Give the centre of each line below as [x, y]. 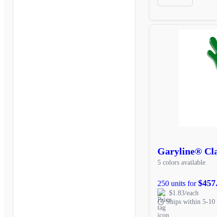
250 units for [178, 183]
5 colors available [181, 162]
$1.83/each [184, 193]
